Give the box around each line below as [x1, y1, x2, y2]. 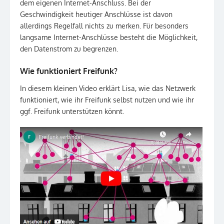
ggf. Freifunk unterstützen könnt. [20, 107, 124, 115]
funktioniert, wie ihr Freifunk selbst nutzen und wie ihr [20, 95, 194, 104]
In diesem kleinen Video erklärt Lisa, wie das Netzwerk [20, 84, 195, 92]
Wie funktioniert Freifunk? [20, 66, 117, 76]
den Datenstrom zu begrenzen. [20, 44, 118, 53]
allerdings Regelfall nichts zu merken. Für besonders [20, 21, 188, 30]
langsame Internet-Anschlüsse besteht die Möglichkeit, [20, 33, 197, 41]
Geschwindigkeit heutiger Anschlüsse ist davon [20, 10, 172, 18]
